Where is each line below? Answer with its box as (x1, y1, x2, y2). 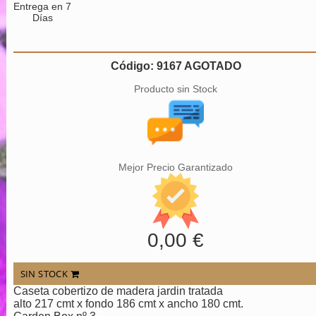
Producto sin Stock (134, 83, 218, 95)
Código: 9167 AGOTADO (110, 60, 241, 73)
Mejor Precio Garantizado (119, 162, 233, 174)
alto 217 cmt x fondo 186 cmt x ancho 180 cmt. (13, 298, 243, 310)
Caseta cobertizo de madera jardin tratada (13, 285, 223, 298)
